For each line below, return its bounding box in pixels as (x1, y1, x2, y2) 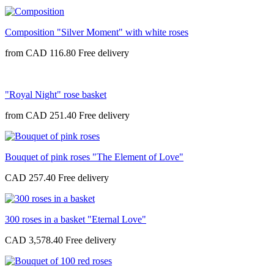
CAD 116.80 (26, 47, 76, 58)
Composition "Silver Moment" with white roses (5, 26, 188, 37)
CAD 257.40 (5, 172, 56, 183)
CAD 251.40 (26, 109, 76, 120)
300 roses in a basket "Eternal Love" (5, 213, 146, 224)
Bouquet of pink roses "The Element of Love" (5, 151, 183, 162)
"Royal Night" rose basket (5, 89, 106, 100)
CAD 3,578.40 (5, 234, 63, 245)
